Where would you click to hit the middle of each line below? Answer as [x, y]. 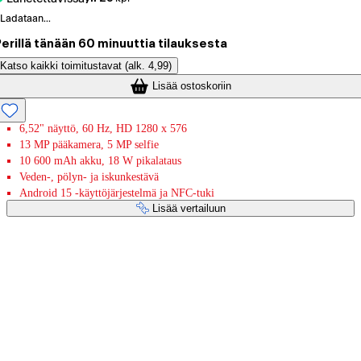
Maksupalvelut [62, 260]
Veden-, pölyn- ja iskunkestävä [89, 176]
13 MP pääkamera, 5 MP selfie [89, 144]
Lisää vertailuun [189, 208]
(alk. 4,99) [148, 65]
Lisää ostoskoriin [192, 85]
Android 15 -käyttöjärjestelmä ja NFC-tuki [117, 193]
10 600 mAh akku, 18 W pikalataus [100, 160]
